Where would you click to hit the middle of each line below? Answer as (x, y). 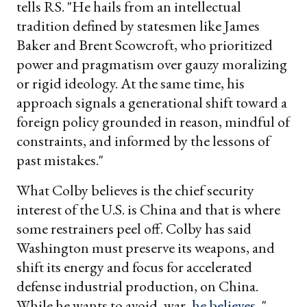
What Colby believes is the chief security (135, 191)
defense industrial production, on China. (137, 286)
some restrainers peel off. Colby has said (134, 229)
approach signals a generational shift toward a (152, 103)
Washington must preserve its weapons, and (146, 248)
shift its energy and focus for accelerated (134, 267)
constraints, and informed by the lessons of (143, 141)
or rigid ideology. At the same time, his (131, 84)
